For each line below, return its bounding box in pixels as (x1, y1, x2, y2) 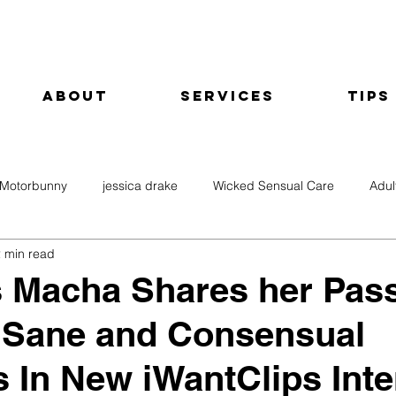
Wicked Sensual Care (213, 178, 334, 194)
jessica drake (103, 178, 178, 194)
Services (180, 87, 275, 104)
